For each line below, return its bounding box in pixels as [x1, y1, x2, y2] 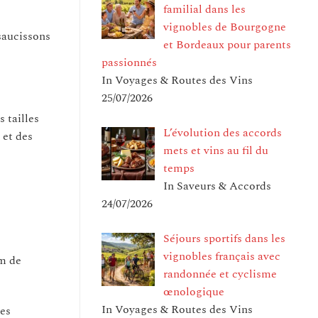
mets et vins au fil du [163, 141, 268, 159]
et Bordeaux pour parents [163, 35, 291, 53]
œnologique [163, 283, 224, 300]
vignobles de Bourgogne [163, 18, 286, 35]
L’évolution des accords [163, 124, 282, 141]
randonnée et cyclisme [163, 265, 277, 283]
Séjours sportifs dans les [163, 229, 285, 247]
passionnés [102, 53, 157, 71]
